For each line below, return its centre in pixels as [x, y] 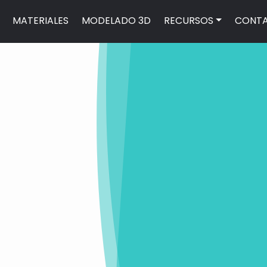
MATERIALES [40, 20]
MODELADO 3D [117, 20]
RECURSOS [189, 20]
